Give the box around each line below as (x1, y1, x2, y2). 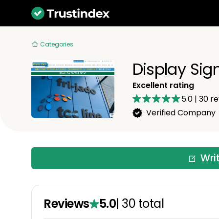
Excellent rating (132, 80, 194, 91)
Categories (40, 40, 73, 48)
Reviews (44, 196, 89, 212)
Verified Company (146, 107, 216, 119)
